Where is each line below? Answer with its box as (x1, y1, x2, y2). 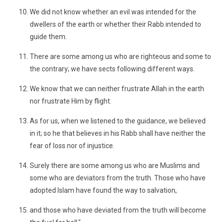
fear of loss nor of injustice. (30, 142, 114, 150)
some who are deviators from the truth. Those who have (30, 174, 206, 182)
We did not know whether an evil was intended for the (30, 8, 196, 16)
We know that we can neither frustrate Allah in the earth (30, 85, 204, 93)
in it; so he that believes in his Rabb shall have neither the (30, 129, 206, 137)
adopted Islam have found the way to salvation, (30, 186, 177, 194)
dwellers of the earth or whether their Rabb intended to (30, 20, 201, 28)
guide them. (30, 33, 67, 41)
